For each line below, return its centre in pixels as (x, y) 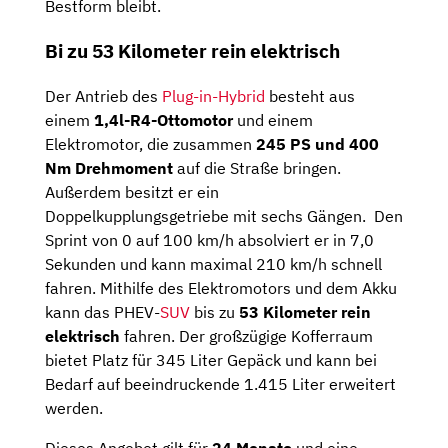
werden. (74, 407)
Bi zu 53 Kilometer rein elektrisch (192, 51)
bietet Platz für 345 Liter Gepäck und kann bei (211, 359)
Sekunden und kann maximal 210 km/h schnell (213, 263)
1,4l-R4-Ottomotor (163, 119)
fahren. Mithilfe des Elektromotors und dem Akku (221, 287)
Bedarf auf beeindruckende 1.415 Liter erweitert (220, 383)
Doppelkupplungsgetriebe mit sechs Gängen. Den (224, 215)
